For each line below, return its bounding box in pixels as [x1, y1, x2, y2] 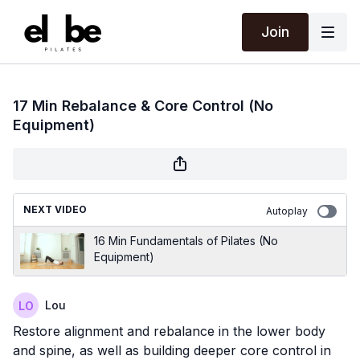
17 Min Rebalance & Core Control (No [13, 97, 273, 114]
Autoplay [266, 205, 308, 217]
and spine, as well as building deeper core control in [13, 342, 331, 358]
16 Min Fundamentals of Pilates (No [94, 234, 278, 247]
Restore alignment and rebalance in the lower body [13, 323, 325, 339]
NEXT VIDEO [23, 203, 87, 215]
